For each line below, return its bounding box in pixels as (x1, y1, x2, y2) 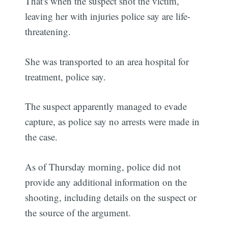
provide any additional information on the (25, 175, 187, 188)
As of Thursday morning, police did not (25, 160, 181, 173)
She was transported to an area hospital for (25, 54, 189, 68)
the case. (25, 130, 58, 144)
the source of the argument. (25, 206, 131, 219)
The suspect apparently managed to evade (25, 100, 187, 113)
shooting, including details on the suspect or (25, 190, 197, 204)
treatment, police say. (25, 70, 106, 83)
